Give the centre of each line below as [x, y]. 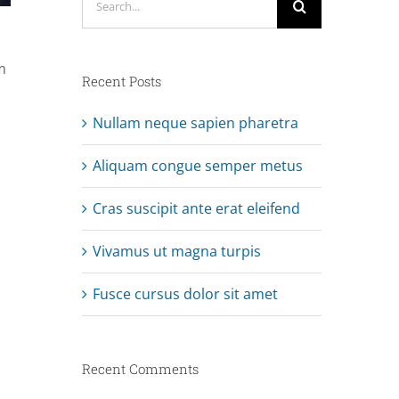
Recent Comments [140, 368]
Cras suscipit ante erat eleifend [196, 208]
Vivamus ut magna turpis [176, 251]
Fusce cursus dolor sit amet [185, 293]
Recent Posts [121, 81]
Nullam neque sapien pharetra [195, 122]
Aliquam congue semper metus [197, 165]
